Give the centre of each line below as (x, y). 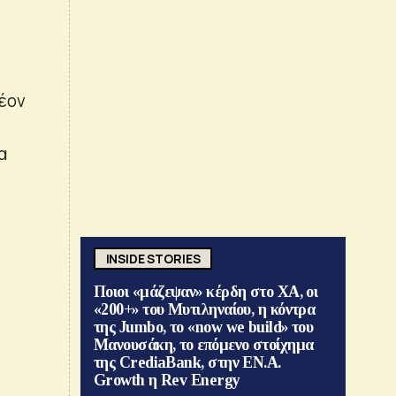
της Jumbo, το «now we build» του (204, 327)
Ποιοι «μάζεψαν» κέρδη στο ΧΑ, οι (206, 292)
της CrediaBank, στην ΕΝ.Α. (187, 363)
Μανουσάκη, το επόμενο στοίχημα (204, 345)
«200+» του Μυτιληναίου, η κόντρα (205, 310)
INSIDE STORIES (153, 258)
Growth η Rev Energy (167, 381)
